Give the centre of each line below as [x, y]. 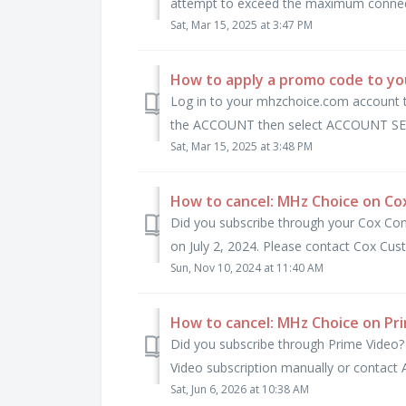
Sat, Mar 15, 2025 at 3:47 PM [242, 24]
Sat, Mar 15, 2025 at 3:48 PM [242, 146]
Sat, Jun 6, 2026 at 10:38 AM [240, 389]
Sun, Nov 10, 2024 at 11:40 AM [247, 267]
